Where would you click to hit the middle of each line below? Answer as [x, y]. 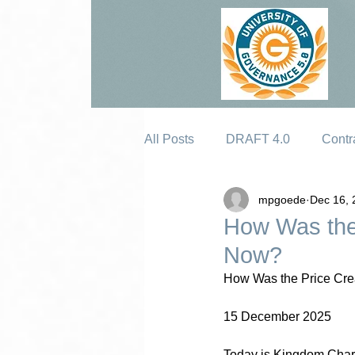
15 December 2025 [277, 317]
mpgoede [282, 199]
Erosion [198, 202]
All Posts [169, 139]
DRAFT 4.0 [258, 139]
